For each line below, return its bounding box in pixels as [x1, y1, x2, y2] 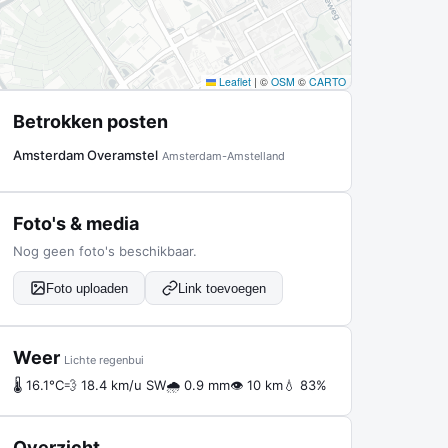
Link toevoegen [178, 280, 266, 296]
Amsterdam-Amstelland [162, 149, 285, 163]
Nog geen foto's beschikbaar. [13, 243, 197, 259]
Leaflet [216, 74, 251, 89]
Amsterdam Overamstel [13, 147, 158, 163]
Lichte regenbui [64, 353, 144, 367]
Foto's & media [13, 213, 139, 234]
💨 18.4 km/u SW [64, 377, 166, 393]
